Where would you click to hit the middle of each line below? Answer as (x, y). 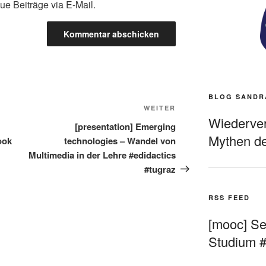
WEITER (160, 107)
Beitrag (192, 123)
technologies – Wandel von (120, 140)
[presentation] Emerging (126, 126)
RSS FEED (229, 197)
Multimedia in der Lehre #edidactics (102, 155)
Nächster (196, 109)
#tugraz (160, 169)
